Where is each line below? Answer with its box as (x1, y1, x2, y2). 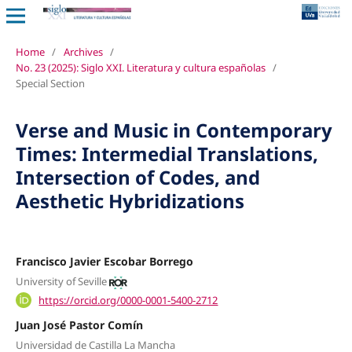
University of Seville (15, 274, 107, 289)
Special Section (15, 75, 85, 90)
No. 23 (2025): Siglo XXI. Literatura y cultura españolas (15, 60, 266, 75)
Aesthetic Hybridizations (15, 187, 244, 214)
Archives (63, 44, 103, 59)
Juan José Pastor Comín (15, 317, 143, 332)
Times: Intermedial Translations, (15, 140, 318, 167)
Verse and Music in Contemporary (15, 116, 332, 143)
